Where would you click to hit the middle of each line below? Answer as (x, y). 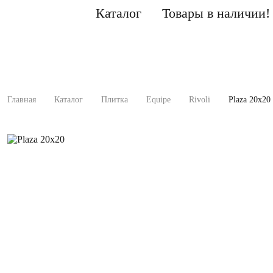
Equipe (158, 100)
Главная (22, 100)
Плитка (115, 100)
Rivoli (200, 100)
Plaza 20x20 (250, 100)
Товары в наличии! (216, 13)
